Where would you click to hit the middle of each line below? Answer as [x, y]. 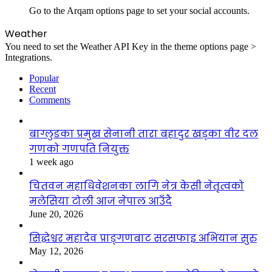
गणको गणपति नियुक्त [79, 149]
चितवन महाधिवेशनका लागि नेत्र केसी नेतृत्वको [137, 186]
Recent [42, 89]
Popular [44, 78]
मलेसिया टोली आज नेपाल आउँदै [100, 201]
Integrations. [29, 57]
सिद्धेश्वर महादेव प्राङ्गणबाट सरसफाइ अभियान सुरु [143, 238]
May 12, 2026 [56, 251]
